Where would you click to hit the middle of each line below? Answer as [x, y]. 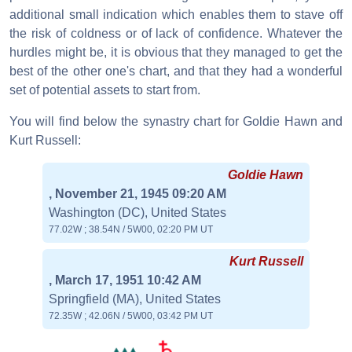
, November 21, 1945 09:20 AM [138, 193]
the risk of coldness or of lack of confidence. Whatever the [176, 33]
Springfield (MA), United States [135, 299]
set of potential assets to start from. [105, 90]
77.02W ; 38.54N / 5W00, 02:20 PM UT [131, 229]
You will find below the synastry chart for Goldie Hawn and [176, 121]
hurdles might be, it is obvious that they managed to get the [176, 52]
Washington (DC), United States [138, 212]
